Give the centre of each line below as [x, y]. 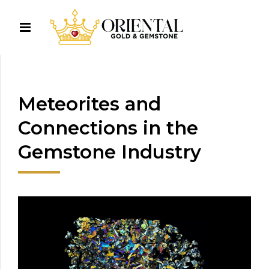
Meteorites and [89, 104]
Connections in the [108, 128]
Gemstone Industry [110, 152]
